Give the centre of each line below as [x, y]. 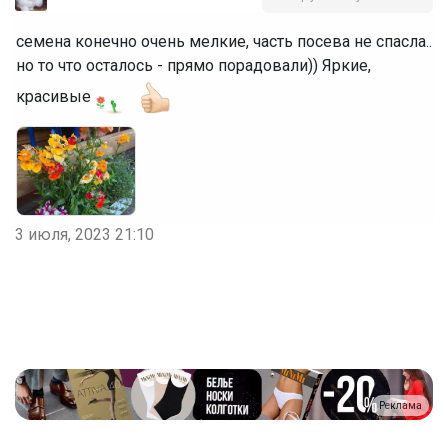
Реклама [400, 406]
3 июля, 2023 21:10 [84, 234]
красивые [53, 96]
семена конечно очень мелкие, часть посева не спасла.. [224, 41]
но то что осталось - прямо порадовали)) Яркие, [193, 65]
